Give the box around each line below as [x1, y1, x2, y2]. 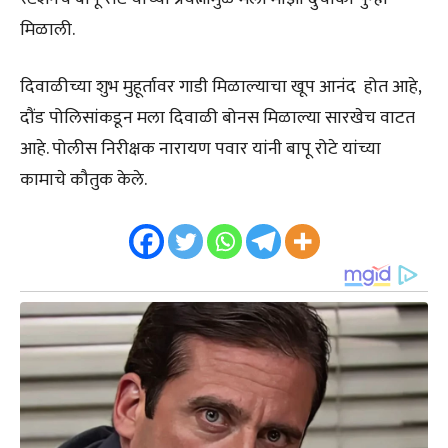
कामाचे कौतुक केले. [20, 165, 147, 195]
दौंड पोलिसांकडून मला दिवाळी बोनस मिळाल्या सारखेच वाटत [20, 103, 415, 133]
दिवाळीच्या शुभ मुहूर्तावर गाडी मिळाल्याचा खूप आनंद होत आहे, [20, 72, 421, 102]
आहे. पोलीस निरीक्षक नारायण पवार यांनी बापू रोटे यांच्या [20, 134, 381, 164]
